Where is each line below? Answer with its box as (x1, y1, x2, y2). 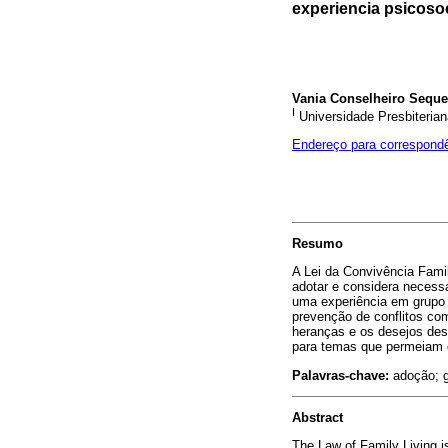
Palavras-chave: (292, 367, 389, 383)
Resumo (292, 236, 343, 252)
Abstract (292, 409, 343, 425)
